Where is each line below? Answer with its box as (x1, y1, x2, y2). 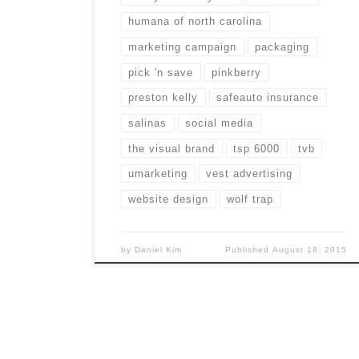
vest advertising (206, 167, 293, 180)
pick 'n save (128, 66, 194, 79)
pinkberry (212, 66, 262, 79)
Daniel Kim (135, 244, 183, 254)
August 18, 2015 (272, 244, 347, 254)
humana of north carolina (128, 15, 263, 28)
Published (224, 244, 272, 254)
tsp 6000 (233, 142, 280, 155)
